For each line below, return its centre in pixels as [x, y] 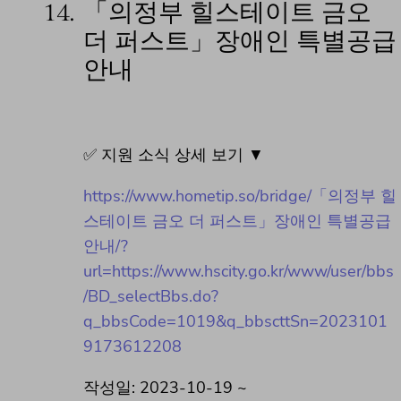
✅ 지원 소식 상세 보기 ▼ [174, 154]
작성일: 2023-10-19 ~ [165, 387]
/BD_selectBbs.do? [151, 296]
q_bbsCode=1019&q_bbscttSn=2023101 [235, 321]
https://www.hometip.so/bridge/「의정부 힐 [240, 196]
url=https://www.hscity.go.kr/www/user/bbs [239, 271]
